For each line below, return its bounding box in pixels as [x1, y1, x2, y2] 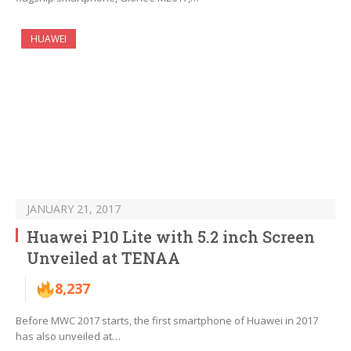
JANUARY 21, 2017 [27, 201, 121, 217]
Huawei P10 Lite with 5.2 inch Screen [27, 226, 315, 248]
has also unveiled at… [16, 329, 121, 344]
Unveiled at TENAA [27, 248, 180, 269]
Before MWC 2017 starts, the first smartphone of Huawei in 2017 [16, 313, 318, 328]
